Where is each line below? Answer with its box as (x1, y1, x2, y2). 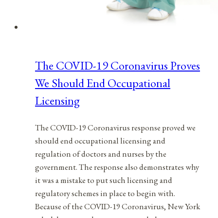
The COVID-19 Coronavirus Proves (35, 58, 200, 73)
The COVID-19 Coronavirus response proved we (35, 122, 196, 133)
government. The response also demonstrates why (35, 162, 199, 173)
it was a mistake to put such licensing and (35, 175, 172, 186)
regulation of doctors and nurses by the (35, 148, 166, 160)
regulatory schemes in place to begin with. (35, 188, 175, 199)
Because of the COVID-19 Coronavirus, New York (35, 201, 200, 212)
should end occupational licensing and (35, 135, 165, 146)
